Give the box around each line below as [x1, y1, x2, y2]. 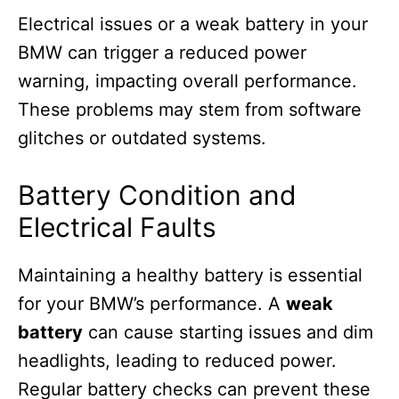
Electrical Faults [18, 211, 216, 244]
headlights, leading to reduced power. [18, 350, 337, 372]
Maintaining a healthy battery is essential [18, 265, 362, 287]
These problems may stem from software [18, 99, 362, 121]
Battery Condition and [18, 179, 297, 212]
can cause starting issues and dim [83, 322, 373, 344]
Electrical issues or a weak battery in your [18, 13, 368, 36]
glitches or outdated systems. [18, 127, 266, 150]
